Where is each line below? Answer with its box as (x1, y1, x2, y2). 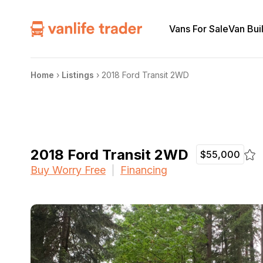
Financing (120, 164, 167, 176)
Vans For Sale (169, 22, 229, 35)
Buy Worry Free (31, 164, 106, 176)
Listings (62, 70, 94, 80)
